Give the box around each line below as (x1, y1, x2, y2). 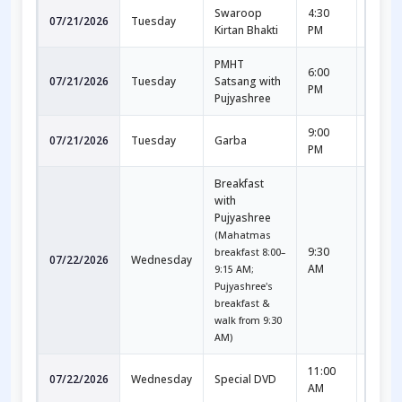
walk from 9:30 (214, 313, 282, 327)
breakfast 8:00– (214, 245, 285, 258)
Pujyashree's (214, 279, 273, 293)
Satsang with (214, 73, 281, 89)
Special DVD (214, 371, 276, 387)
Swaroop (214, 4, 262, 21)
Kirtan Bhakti (214, 22, 278, 38)
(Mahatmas (214, 228, 271, 241)
